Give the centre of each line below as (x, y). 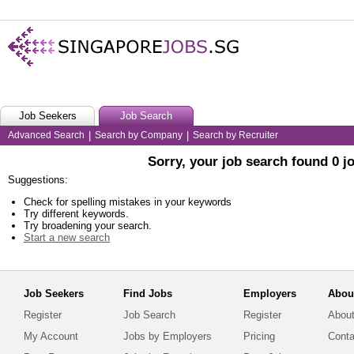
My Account (51, 336)
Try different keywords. (76, 214)
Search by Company (139, 135)
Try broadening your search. (88, 226)
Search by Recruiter (235, 135)
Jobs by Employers (168, 336)
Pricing (259, 336)
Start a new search (67, 238)
